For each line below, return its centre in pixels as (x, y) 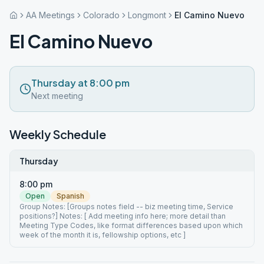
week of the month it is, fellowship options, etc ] (103, 235)
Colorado (101, 15)
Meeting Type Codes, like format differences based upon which (131, 225)
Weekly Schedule (58, 134)
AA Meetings (50, 15)
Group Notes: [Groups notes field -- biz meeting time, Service (126, 207)
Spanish (70, 196)
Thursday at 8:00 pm (80, 83)
